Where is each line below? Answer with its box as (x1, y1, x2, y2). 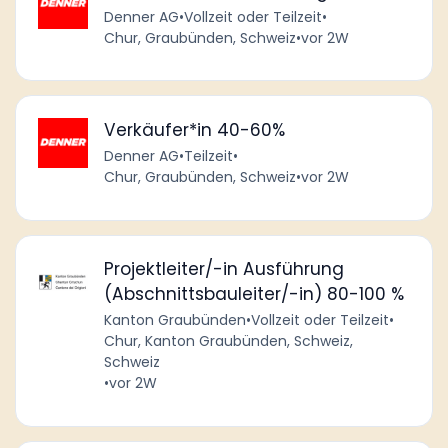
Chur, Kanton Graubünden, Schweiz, (103, 331, 353, 352)
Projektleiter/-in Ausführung (103, 257, 344, 282)
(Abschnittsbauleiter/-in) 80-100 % (103, 282, 404, 307)
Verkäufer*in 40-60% (103, 117, 285, 142)
